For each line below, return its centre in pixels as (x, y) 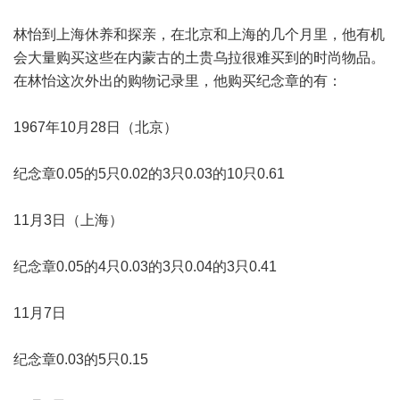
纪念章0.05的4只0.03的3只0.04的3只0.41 (145, 266)
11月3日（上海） (68, 220)
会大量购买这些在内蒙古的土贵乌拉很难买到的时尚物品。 (199, 57)
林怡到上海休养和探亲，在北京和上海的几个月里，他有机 (199, 34)
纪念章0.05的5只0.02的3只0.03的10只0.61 (149, 173)
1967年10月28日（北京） (96, 127)
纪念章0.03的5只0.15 (81, 359)
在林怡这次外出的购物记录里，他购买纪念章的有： (178, 80)
